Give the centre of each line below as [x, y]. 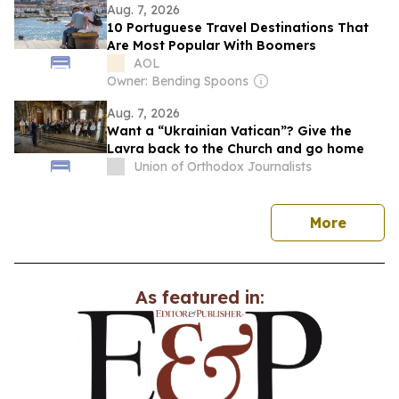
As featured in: [199, 297]
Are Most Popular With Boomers [212, 45]
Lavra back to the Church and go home [236, 149]
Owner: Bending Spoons [178, 81]
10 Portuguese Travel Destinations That [238, 28]
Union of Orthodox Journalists [223, 167]
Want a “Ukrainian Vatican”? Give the [229, 131]
